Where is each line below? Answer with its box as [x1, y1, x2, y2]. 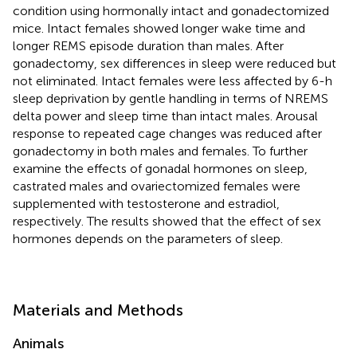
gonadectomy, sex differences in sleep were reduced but [13, 55, 336, 71]
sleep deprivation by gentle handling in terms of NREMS [13, 90, 328, 106]
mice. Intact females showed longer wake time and [13, 20, 305, 36]
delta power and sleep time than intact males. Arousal [13, 108, 318, 124]
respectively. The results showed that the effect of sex [13, 213, 321, 229]
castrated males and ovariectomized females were [13, 178, 300, 194]
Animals [13, 334, 64, 352]
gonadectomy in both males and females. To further [13, 143, 308, 159]
